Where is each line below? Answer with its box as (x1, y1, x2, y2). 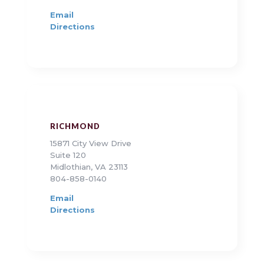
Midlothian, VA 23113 (49, 162, 128, 172)
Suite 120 (49, 150, 86, 160)
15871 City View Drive (49, 138, 131, 148)
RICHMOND (49, 121, 100, 131)
